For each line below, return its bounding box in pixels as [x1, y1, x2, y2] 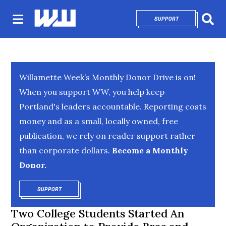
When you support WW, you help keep [19, 87, 165, 97]
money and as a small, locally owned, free [19, 116, 179, 126]
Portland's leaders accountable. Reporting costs [19, 101, 207, 111]
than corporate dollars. [19, 145, 110, 155]
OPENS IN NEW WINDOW [62, 185, 129, 193]
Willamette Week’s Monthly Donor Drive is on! [19, 72, 196, 82]
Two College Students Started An [11, 206, 185, 220]
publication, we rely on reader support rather [19, 131, 196, 141]
